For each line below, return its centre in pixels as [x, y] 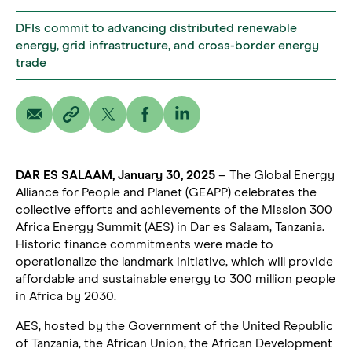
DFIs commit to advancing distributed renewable [156, 28]
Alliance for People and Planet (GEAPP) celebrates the [166, 192]
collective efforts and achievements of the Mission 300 [174, 209]
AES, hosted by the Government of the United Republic [174, 326]
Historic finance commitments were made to [145, 244]
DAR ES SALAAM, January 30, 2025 [115, 175]
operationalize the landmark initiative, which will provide [174, 261]
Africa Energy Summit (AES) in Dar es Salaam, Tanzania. [170, 227]
